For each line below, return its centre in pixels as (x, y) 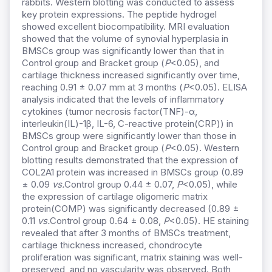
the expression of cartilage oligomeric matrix (115, 197)
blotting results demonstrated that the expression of (130, 160)
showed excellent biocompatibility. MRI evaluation (126, 27)
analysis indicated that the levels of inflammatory (123, 100)
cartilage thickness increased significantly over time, (131, 75)
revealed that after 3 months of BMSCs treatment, (126, 233)
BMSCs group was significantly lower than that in (123, 51)
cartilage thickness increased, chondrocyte (112, 245)
